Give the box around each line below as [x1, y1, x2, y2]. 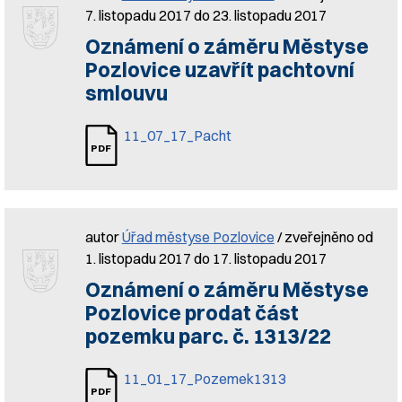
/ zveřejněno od [274, 228, 373, 246]
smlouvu [84, 81, 168, 106]
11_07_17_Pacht [123, 127, 232, 144]
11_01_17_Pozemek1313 [123, 370, 286, 388]
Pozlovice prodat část [84, 301, 299, 326]
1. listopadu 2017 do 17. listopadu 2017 [84, 249, 327, 267]
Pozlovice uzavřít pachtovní [84, 57, 354, 83]
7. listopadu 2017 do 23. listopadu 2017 [84, 6, 327, 24]
